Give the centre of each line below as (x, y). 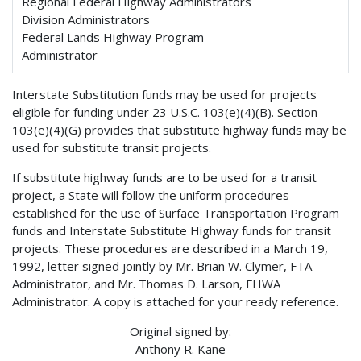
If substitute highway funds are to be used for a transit (164, 177)
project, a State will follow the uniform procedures (151, 195)
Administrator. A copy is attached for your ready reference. (175, 301)
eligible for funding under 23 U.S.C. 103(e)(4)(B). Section (165, 112)
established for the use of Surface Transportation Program (176, 212)
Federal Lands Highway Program (113, 37)
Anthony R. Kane (180, 349)
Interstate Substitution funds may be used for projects (164, 94)
